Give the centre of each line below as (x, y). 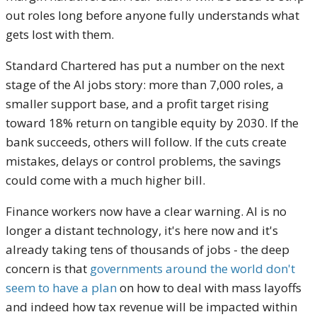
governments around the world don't (192, 269)
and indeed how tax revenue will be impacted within (151, 307)
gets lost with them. (60, 35)
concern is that (48, 269)
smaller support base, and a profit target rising (137, 104)
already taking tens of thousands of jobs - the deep (148, 250)
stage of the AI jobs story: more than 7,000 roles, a (145, 85)
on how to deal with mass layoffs (209, 288)
